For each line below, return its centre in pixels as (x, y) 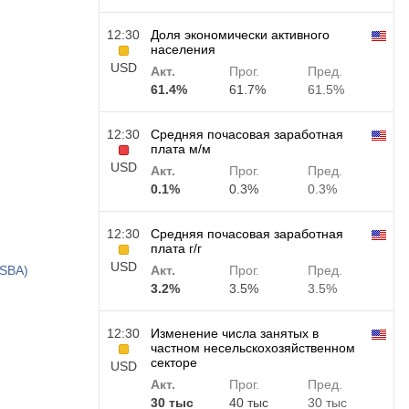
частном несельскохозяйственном (253, 348)
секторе (174, 362)
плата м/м (181, 149)
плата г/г (176, 248)
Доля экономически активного (240, 35)
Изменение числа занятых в (235, 333)
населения (183, 49)
